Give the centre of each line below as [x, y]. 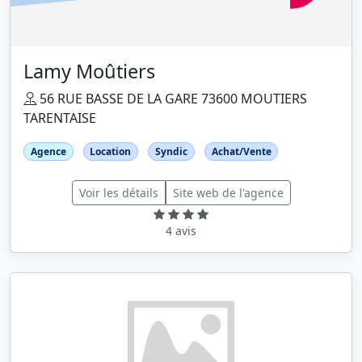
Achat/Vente [241, 151]
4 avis [181, 230]
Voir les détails [118, 192]
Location [111, 151]
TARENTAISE [60, 118]
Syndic [171, 151]
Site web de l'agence [228, 192]
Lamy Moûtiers [89, 71]
